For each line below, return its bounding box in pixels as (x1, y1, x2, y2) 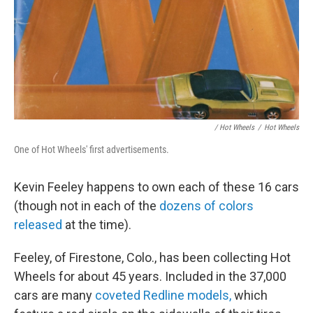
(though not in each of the (14, 198, 159, 214)
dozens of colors (159, 198, 254, 214)
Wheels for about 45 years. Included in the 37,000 (14, 269, 286, 284)
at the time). (62, 217, 131, 233)
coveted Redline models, (95, 288, 231, 303)
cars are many (14, 288, 95, 303)
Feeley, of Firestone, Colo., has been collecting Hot (14, 250, 291, 265)
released (14, 217, 62, 233)
